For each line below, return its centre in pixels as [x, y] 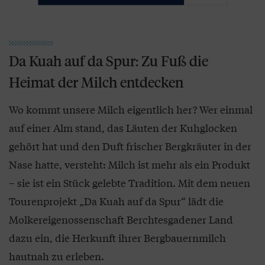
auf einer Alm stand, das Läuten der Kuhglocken [123, 127]
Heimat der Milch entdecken [96, 82]
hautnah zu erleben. [56, 256]
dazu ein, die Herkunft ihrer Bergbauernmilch [117, 237]
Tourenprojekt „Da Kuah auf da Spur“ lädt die [116, 201]
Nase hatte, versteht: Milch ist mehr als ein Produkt [130, 164]
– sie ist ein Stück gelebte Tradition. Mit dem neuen [130, 182]
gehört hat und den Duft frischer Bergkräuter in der [130, 146]
